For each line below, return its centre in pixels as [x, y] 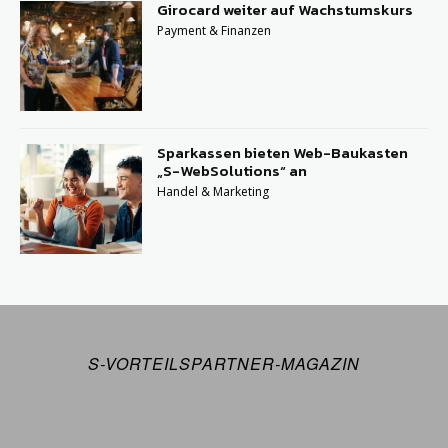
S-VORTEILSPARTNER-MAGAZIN [224, 364]
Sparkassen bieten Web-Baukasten [283, 153]
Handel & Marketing [213, 192]
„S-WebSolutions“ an [232, 171]
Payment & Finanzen [214, 30]
